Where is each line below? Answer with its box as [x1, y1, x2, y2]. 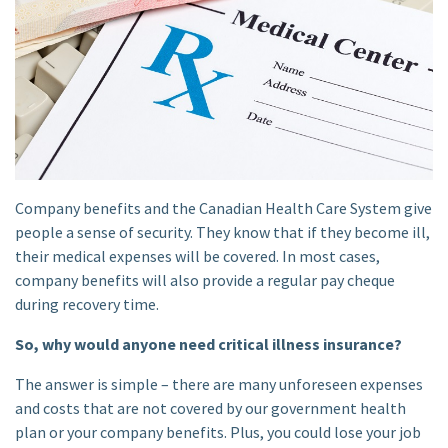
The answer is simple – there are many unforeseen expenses [15, 373, 423, 394]
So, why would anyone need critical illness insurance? [15, 333, 402, 354]
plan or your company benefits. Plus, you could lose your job [15, 421, 421, 442]
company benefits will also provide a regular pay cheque [15, 269, 395, 290]
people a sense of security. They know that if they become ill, [15, 221, 430, 242]
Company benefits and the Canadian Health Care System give [15, 197, 432, 218]
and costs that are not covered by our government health [15, 397, 406, 418]
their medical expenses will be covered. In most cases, [15, 245, 380, 266]
